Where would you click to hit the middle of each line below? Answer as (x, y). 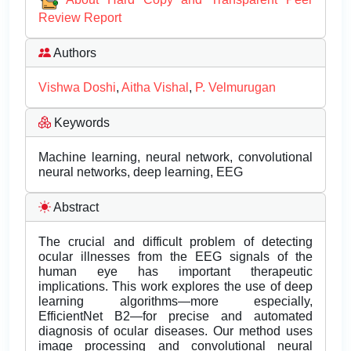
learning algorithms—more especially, (175, 302)
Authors (74, 53)
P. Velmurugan (235, 88)
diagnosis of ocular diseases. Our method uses (175, 331)
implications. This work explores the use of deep (175, 287)
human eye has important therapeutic (175, 272)
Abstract (75, 208)
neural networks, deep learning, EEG (141, 172)
